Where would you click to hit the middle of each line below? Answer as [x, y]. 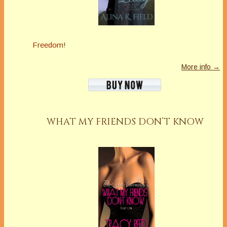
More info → [201, 67]
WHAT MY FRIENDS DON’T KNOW [125, 122]
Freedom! [49, 45]
